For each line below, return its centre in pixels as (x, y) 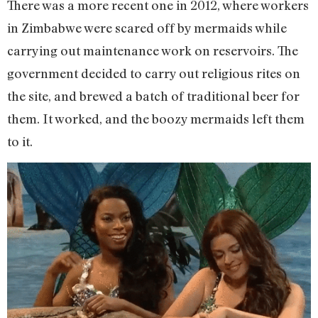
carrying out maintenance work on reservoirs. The (153, 50)
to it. (20, 141)
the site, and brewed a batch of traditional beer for (153, 95)
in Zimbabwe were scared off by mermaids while (147, 27)
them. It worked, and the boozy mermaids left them (156, 118)
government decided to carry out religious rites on (154, 73)
